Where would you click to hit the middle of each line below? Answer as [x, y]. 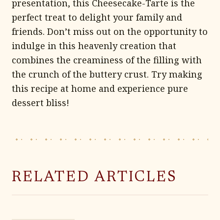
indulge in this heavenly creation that [94, 46]
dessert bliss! [41, 103]
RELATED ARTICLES [95, 178]
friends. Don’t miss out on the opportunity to [110, 31]
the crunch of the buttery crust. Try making [107, 74]
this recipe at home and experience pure [100, 88]
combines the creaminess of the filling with [107, 60]
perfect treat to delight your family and [97, 17]
